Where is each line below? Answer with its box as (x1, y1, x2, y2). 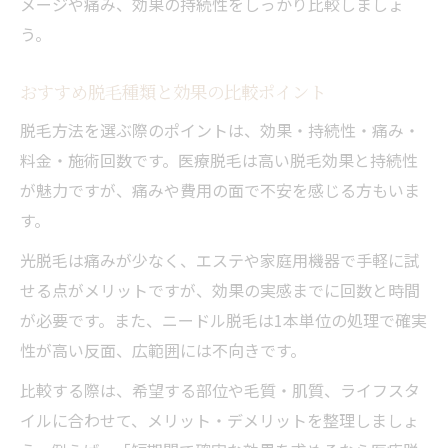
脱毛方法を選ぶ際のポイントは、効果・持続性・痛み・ (20, 117, 420, 142)
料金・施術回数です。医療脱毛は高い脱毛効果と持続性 (20, 147, 418, 172)
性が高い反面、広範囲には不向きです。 (20, 337, 306, 362)
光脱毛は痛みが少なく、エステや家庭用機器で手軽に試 (20, 247, 420, 272)
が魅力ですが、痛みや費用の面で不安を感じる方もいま (20, 177, 420, 202)
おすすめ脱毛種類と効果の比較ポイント (20, 79, 326, 103)
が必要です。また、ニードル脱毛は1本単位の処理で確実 (20, 307, 427, 332)
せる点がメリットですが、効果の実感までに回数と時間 (20, 277, 420, 302)
